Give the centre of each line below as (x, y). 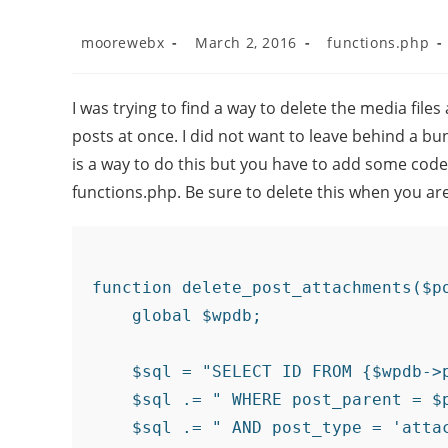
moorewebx (123, 42)
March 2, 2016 (246, 42)
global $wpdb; (177, 315)
